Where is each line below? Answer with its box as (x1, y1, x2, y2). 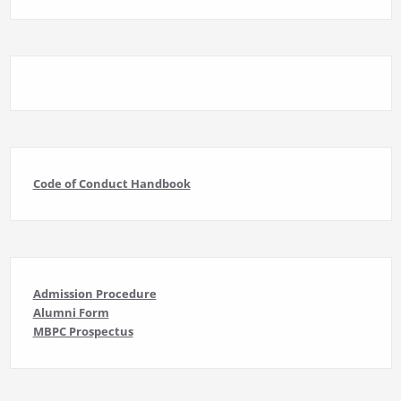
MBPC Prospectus (32, 323, 133, 340)
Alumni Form (32, 304, 109, 321)
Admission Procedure (32, 286, 157, 303)
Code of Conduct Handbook (32, 175, 191, 192)
